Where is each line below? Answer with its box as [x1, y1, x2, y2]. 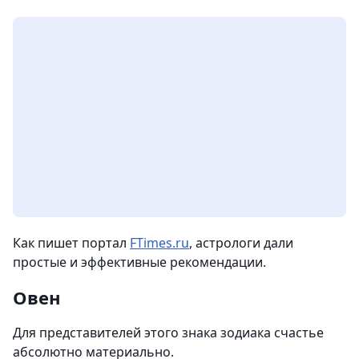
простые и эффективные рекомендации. [13, 252, 266, 271]
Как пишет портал [13, 233, 130, 252]
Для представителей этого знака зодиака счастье [13, 323, 324, 341]
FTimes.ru [130, 233, 189, 252]
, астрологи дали [189, 233, 293, 252]
